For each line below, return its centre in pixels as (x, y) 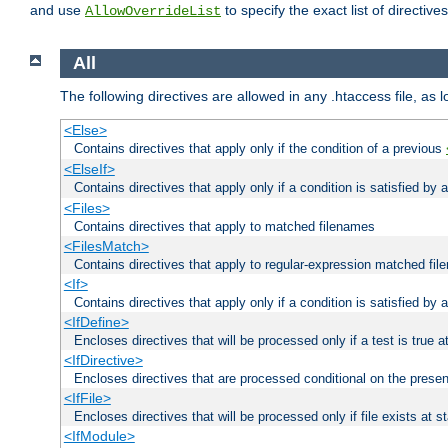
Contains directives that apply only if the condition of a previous (260, 148)
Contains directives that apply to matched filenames (224, 226)
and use (57, 10)
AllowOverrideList (153, 11)
